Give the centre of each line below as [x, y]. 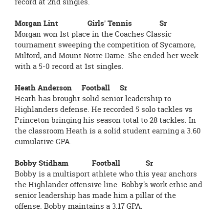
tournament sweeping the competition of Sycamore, [105, 45]
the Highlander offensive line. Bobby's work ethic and [109, 185]
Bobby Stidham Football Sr [84, 163]
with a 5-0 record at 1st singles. [69, 66]
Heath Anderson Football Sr [71, 88]
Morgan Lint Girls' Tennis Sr [91, 23]
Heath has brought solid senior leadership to [93, 99]
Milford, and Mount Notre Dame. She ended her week [107, 55]
